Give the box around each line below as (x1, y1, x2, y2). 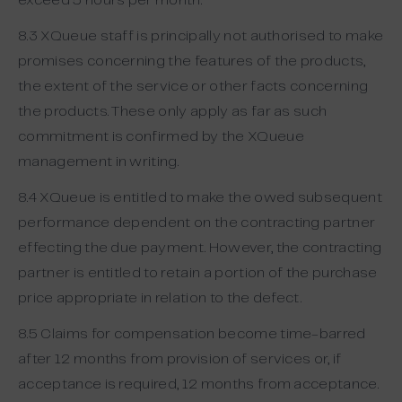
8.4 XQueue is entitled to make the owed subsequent (18, 191, 383, 205)
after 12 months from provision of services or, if (18, 353, 342, 366)
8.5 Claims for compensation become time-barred (18, 328, 366, 341)
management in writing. (18, 155, 179, 169)
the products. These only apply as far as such (18, 105, 328, 118)
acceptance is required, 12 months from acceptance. (18, 378, 380, 391)
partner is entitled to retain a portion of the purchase (18, 267, 378, 280)
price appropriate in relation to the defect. (18, 292, 302, 305)
